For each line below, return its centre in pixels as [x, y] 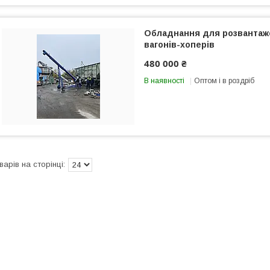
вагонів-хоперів [179, 44]
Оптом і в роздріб [224, 80]
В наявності [164, 80]
